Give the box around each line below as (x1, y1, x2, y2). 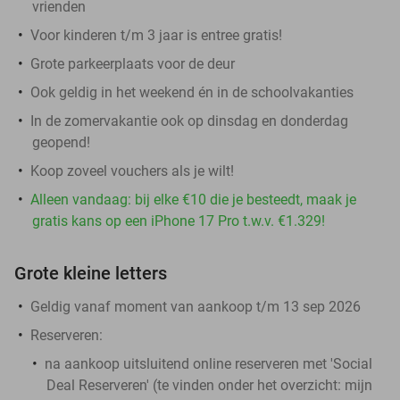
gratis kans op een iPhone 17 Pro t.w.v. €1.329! (32, 212, 325, 229)
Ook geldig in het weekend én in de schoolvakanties (30, 83, 354, 101)
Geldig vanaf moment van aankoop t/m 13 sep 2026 (30, 297, 361, 315)
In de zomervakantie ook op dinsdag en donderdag (30, 112, 348, 129)
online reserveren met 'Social (193, 354, 372, 372)
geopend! (32, 133, 90, 151)
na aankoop (45, 354, 123, 372)
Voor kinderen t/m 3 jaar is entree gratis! (30, 26, 282, 44)
